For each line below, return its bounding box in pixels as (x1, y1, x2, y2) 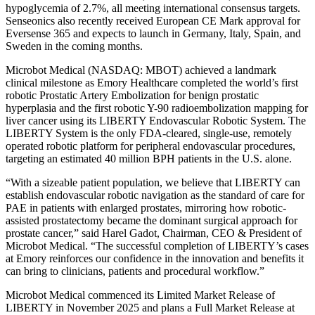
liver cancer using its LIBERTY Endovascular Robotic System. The (6, 114, 306, 127)
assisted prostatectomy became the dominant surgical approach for (6, 214, 297, 226)
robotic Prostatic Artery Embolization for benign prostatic (6, 89, 259, 101)
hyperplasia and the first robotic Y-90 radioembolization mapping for (6, 101, 308, 114)
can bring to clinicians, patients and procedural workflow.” (6, 264, 264, 277)
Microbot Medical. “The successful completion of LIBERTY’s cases (6, 239, 309, 252)
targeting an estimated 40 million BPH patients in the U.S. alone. (6, 152, 292, 165)
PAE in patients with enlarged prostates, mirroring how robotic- (6, 201, 286, 214)
